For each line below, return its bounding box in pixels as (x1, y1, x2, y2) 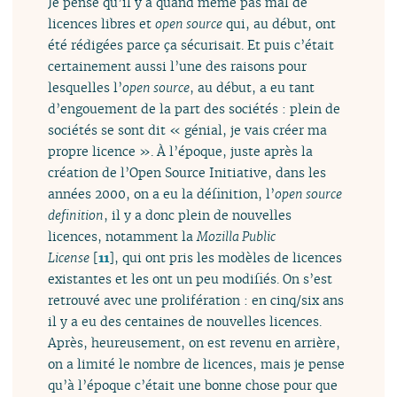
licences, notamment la (48, 228, 198, 245)
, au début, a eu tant (190, 79, 315, 97)
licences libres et (48, 15, 156, 33)
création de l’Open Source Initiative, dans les (48, 164, 327, 182)
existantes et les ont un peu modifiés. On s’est (48, 270, 333, 288)
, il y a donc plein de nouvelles (104, 206, 292, 224)
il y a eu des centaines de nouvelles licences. (48, 313, 323, 331)
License (48, 249, 90, 267)
